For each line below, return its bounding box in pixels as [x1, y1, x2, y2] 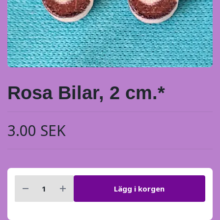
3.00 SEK [7, 120, 66, 141]
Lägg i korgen [114, 183, 165, 193]
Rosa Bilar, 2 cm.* [7, 82, 165, 104]
